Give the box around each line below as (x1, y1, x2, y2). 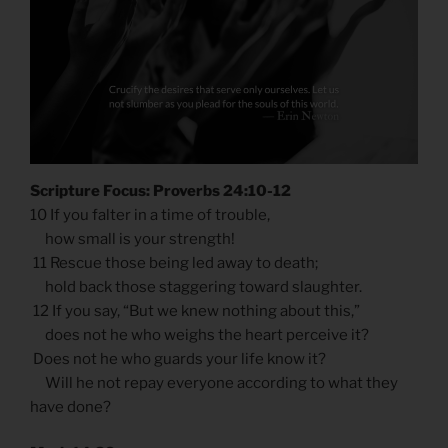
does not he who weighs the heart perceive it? (30, 325, 369, 344)
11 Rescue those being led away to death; (30, 253, 318, 272)
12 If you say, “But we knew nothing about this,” (30, 301, 360, 320)
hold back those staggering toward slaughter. (30, 277, 362, 296)
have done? (30, 397, 111, 416)
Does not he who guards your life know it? (30, 349, 326, 368)
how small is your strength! (30, 229, 235, 248)
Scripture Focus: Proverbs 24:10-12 (30, 181, 291, 200)
